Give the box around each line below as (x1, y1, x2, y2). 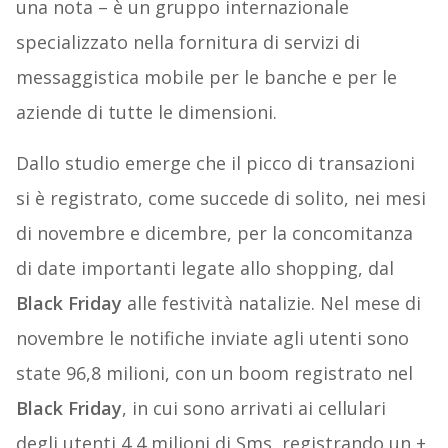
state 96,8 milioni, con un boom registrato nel (15, 360, 413, 385)
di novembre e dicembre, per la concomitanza (15, 220, 413, 245)
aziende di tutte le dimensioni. (15, 99, 277, 124)
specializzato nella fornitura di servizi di (15, 29, 360, 54)
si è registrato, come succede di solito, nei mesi (15, 185, 426, 210)
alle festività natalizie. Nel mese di (121, 290, 421, 315)
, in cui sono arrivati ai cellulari (121, 395, 386, 420)
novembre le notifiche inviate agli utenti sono (15, 325, 409, 350)
